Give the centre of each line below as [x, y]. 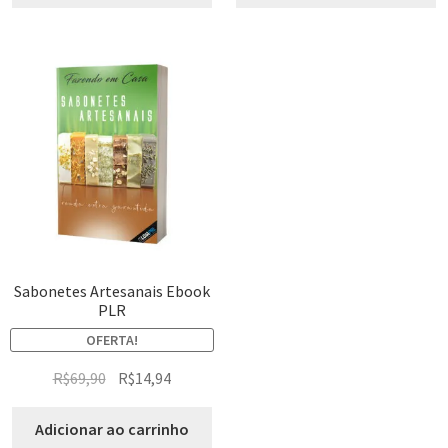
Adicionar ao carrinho [112, 429]
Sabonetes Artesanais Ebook [112, 290]
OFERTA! [112, 340]
